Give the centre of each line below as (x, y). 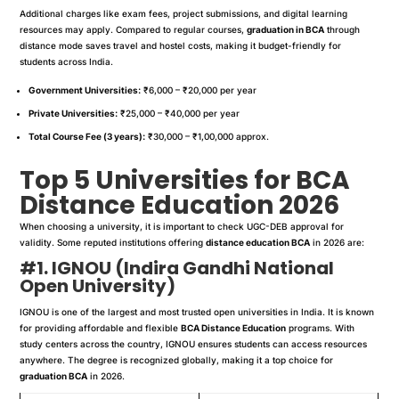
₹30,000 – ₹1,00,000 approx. (208, 136)
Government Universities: (85, 90)
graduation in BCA (286, 29)
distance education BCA (258, 242)
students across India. (67, 61)
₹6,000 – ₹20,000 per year (199, 90)
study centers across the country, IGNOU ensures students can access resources (194, 343)
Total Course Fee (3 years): (87, 136)
